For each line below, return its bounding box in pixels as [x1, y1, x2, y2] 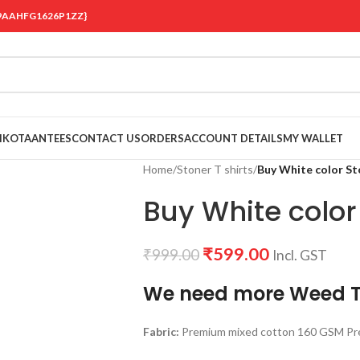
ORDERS [141, 132, 184, 145]
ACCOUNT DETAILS [184, 132, 283, 145]
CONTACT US [72, 132, 141, 145]
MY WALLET [283, 132, 343, 145]
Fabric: [142, 325, 179, 338]
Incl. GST [272, 247, 327, 264]
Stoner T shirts [176, 162, 253, 176]
